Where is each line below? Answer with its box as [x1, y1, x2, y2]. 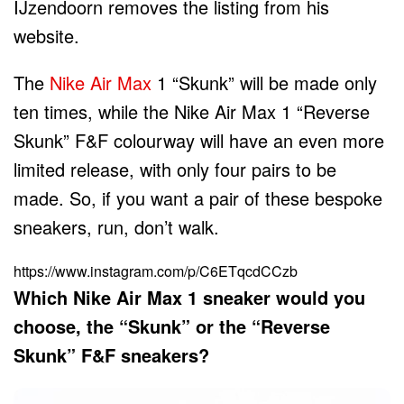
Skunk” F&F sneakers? [14, 341, 209, 368]
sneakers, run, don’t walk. [14, 213, 219, 240]
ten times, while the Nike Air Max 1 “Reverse [14, 97, 370, 124]
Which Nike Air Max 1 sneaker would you [14, 283, 365, 310]
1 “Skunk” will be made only [151, 69, 377, 96]
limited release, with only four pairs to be [14, 155, 336, 182]
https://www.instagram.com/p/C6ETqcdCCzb [14, 260, 298, 281]
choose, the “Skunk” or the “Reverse [14, 312, 330, 339]
